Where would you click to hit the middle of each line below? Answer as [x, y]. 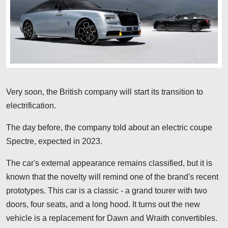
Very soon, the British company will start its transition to [105, 92]
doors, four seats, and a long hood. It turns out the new [103, 204]
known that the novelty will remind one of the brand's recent [112, 177]
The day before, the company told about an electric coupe [109, 127]
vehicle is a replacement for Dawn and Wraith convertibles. [112, 218]
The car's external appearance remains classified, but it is [109, 163]
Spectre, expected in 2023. [54, 141]
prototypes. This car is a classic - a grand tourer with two [107, 190]
